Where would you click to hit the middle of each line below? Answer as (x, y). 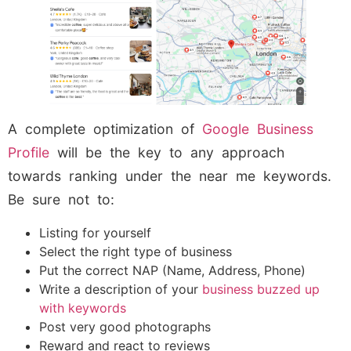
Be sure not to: (61, 200)
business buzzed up (259, 289)
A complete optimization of (105, 129)
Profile (29, 153)
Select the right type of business (136, 251)
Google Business (258, 129)
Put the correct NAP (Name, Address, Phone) (172, 270)
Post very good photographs (125, 326)
